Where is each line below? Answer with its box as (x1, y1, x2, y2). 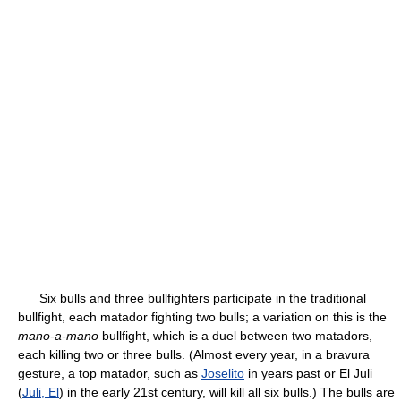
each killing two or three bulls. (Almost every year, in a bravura (18, 347, 370, 362)
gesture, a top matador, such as (18, 366, 201, 380)
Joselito (201, 366, 244, 380)
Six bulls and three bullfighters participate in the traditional (18, 291, 366, 305)
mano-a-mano (18, 328, 98, 343)
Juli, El (22, 385, 59, 399)
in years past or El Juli (244, 366, 372, 380)
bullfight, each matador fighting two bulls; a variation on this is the (18, 310, 387, 324)
